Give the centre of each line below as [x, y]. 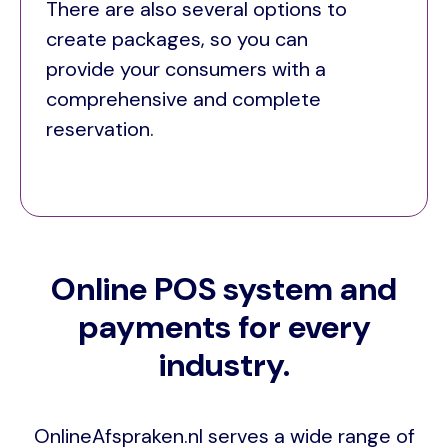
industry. [224, 365]
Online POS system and [224, 289]
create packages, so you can [177, 39]
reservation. [102, 129]
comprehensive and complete [183, 99]
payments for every [224, 327]
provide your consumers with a [186, 69]
